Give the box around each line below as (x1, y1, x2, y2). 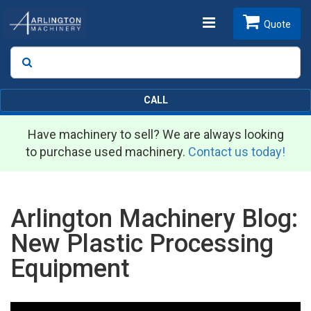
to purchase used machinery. (26, 144, 188, 160)
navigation (201, 59, 269, 76)
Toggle (201, 14, 246, 31)
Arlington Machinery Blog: (10, 204, 298, 234)
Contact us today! (188, 144, 285, 160)
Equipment (10, 254, 130, 284)
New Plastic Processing (10, 229, 274, 259)
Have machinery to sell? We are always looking (27, 127, 284, 142)
